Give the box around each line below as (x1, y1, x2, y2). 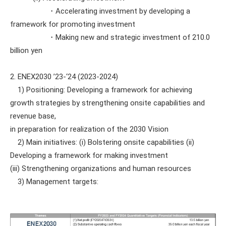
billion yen (10, 46, 42, 55)
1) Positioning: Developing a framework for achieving (10, 85, 192, 94)
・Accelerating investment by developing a (10, 7, 190, 16)
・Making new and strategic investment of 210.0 (10, 33, 210, 42)
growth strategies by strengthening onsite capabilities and (10, 98, 205, 107)
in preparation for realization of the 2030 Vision (10, 125, 168, 134)
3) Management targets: (10, 177, 98, 186)
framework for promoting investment (10, 20, 135, 29)
